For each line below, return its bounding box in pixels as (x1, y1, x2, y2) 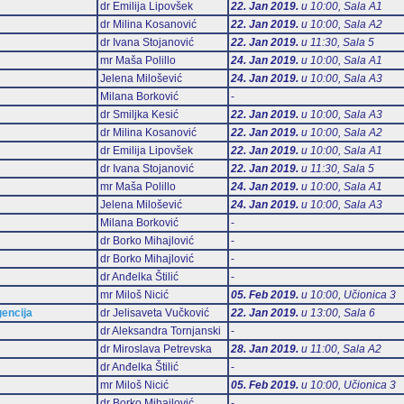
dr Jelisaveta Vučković (99, 306, 209, 319)
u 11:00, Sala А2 (298, 342, 381, 355)
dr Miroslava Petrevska (99, 342, 212, 355)
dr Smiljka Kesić (99, 107, 179, 121)
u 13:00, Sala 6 (298, 306, 375, 319)
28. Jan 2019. (230, 342, 298, 355)
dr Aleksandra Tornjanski (99, 324, 221, 337)
